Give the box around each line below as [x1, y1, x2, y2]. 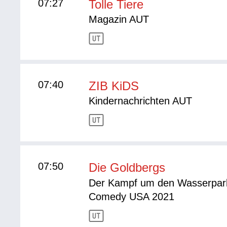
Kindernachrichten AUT [89, 95, 193, 107]
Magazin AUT [89, 14, 149, 25]
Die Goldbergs [89, 161, 166, 175]
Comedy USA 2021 [89, 191, 175, 203]
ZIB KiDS [89, 79, 139, 93]
